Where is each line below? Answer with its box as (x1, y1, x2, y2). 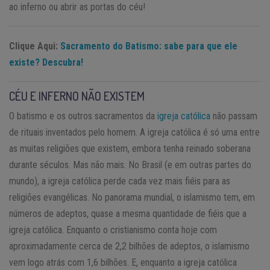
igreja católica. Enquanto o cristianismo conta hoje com (9, 224, 217, 236)
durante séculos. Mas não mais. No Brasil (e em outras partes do (9, 159, 251, 171)
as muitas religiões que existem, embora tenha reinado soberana (9, 142, 251, 154)
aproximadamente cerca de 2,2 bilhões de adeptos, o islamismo (9, 240, 250, 252)
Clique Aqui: (9, 40, 60, 52)
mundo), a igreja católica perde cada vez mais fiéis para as (9, 175, 230, 187)
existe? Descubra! (9, 56, 83, 68)
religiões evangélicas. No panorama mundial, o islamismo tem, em (9, 191, 255, 203)
